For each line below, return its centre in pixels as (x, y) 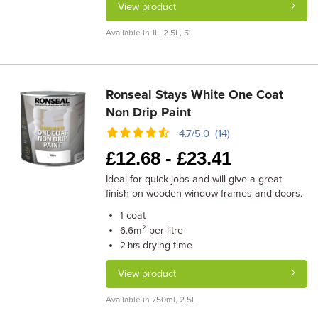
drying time (166, 245)
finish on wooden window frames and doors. (204, 193)
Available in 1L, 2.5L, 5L (150, 33)
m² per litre (159, 230)
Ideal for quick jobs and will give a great (194, 179)
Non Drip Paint (149, 112)
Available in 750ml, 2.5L (151, 300)
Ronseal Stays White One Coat (195, 94)
